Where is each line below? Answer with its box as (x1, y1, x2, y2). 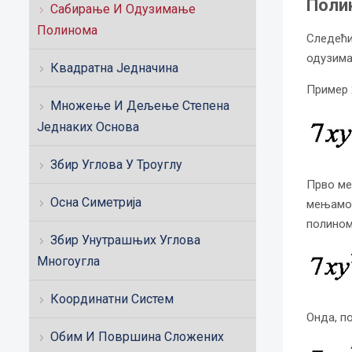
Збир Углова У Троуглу (50, 157, 182, 172)
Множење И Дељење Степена (50, 98, 229, 113)
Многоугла (37, 254, 100, 269)
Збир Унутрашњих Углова (50, 233, 200, 247)
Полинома (37, 23, 97, 38)
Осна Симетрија (50, 195, 141, 210)
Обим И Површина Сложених (50, 329, 224, 344)
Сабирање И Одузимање (50, 2, 196, 16)
